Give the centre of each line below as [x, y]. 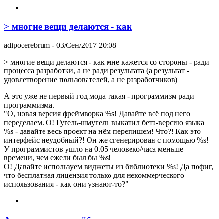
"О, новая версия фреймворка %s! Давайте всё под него [97, 114]
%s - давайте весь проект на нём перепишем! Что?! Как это [102, 131]
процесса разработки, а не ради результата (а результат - [97, 71]
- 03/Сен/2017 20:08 [83, 45]
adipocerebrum [27, 45]
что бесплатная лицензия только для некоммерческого [94, 175]
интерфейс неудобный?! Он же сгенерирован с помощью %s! [106, 140]
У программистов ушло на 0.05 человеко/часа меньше [94, 149]
